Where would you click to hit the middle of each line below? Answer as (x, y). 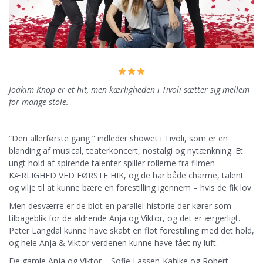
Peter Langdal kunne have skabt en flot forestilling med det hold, (131, 230)
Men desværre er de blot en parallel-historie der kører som (120, 205)
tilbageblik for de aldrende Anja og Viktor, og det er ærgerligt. (124, 218)
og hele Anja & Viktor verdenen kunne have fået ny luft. (113, 242)
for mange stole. (39, 102)
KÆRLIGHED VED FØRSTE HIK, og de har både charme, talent (126, 175)
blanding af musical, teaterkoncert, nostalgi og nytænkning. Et (126, 150)
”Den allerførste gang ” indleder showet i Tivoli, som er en (118, 138)
